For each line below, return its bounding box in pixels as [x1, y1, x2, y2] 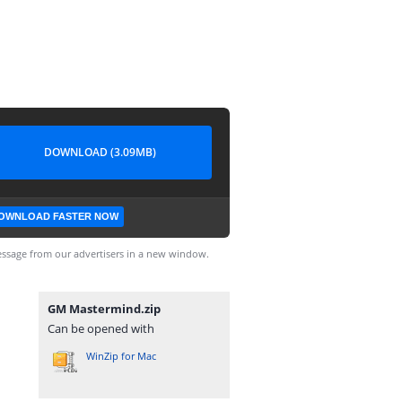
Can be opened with [48, 320, 154, 336]
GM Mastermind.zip [48, 301, 161, 317]
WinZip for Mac [86, 349, 156, 363]
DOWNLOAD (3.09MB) [43, 144, 156, 160]
